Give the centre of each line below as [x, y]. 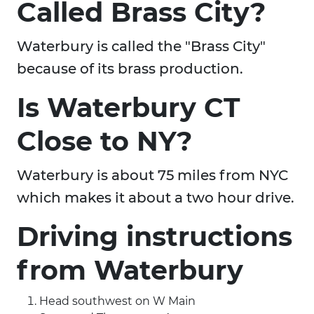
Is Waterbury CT [128, 108]
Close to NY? [104, 142]
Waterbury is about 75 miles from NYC [152, 176]
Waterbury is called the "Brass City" [141, 47]
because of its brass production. [130, 69]
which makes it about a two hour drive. [156, 198]
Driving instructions [155, 237]
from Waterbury [130, 271]
